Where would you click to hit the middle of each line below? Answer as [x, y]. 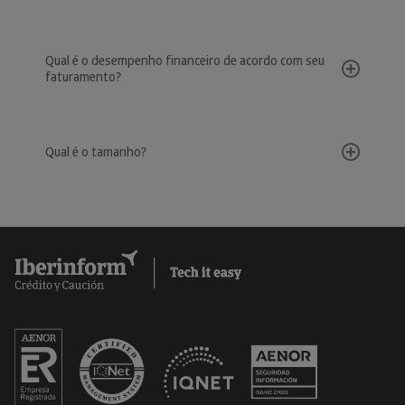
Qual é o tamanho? [96, 152]
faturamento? [83, 77]
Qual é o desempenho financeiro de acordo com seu [185, 61]
